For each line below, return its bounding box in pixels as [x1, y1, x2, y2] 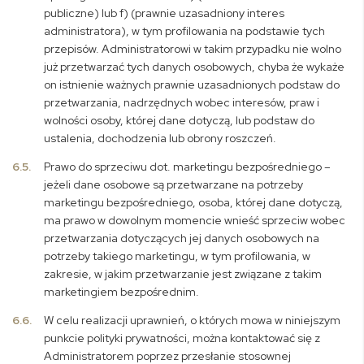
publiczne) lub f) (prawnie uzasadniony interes [44, 6, 285, 20]
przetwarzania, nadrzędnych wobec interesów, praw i [44, 95, 320, 110]
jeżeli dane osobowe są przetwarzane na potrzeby [44, 177, 304, 192]
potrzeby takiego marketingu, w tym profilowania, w [44, 249, 311, 263]
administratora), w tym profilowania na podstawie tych [44, 24, 326, 38]
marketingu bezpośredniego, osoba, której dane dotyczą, [44, 195, 344, 210]
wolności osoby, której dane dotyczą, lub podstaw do [44, 113, 315, 128]
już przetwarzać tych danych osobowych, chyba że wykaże [44, 59, 345, 74]
